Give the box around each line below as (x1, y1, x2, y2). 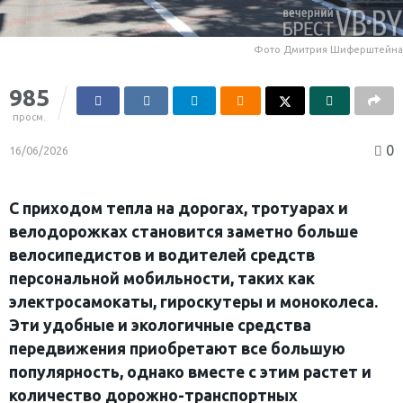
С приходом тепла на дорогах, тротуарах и (9, 200, 348, 218)
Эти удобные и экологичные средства (9, 317, 311, 335)
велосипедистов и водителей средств (9, 246, 315, 264)
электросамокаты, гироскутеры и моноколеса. (9, 293, 378, 311)
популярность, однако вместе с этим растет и (9, 363, 372, 381)
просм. (13, 112, 46, 123)
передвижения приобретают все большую (9, 340, 345, 358)
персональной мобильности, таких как (9, 270, 315, 288)
